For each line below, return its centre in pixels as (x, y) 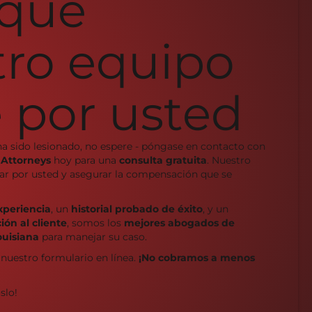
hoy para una (85, 161)
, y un (216, 209)
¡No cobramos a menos (197, 258)
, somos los (95, 223)
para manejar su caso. (93, 237)
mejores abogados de (179, 223)
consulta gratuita (163, 161)
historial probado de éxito (137, 209)
